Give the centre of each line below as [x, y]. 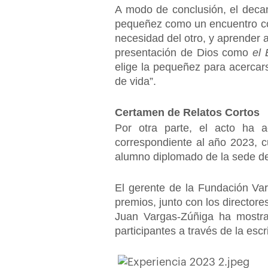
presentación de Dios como [184, 53]
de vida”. [137, 81]
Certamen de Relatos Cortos [187, 112]
